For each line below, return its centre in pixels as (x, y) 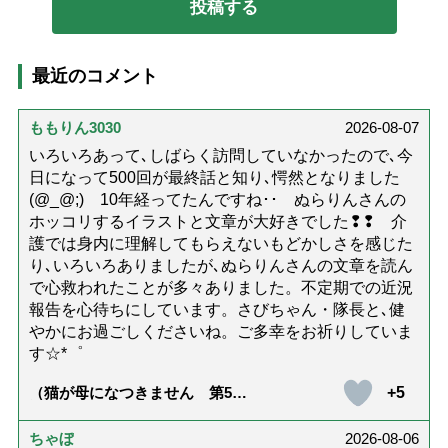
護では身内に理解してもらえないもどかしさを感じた (220, 243)
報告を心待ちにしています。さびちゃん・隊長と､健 (216, 309)
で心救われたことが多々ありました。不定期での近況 (220, 287)
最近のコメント (94, 76)
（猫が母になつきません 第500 (138, 392)
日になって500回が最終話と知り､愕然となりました (214, 177)
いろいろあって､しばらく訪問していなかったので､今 (220, 155)
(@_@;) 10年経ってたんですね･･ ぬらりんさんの (217, 199)
